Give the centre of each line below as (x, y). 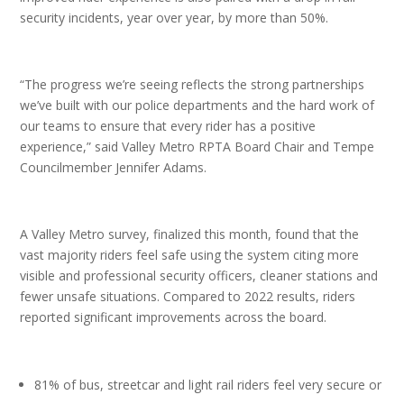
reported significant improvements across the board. (176, 317)
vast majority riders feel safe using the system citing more (190, 255)
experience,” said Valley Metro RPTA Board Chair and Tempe (197, 147)
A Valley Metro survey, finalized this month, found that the (190, 234)
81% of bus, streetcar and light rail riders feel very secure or (208, 385)
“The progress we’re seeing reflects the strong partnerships (193, 84)
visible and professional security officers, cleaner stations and (199, 275)
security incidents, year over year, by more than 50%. (178, 18)
